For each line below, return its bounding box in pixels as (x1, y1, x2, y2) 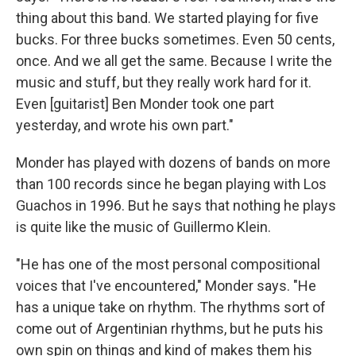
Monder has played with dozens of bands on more (16, 154, 331, 171)
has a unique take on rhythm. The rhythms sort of (16, 299, 326, 315)
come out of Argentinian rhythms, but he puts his (16, 320, 323, 337)
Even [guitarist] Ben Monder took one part (16, 95, 274, 112)
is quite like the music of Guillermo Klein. (16, 219, 271, 235)
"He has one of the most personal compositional (16, 256, 320, 273)
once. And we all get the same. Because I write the (16, 52, 332, 69)
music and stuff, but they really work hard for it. (16, 74, 311, 91)
